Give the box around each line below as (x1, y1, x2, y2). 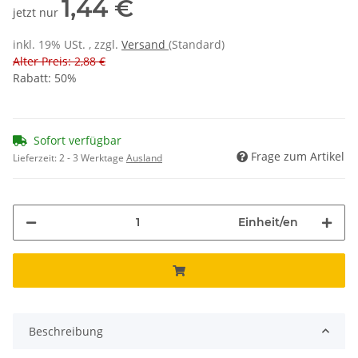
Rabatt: (13, 70, 54, 86)
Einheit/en (238, 214, 298, 229)
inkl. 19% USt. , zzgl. (13, 36, 121, 52)
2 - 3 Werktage (59, 150, 126, 165)
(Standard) (169, 36, 225, 52)
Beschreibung (29, 323, 103, 339)
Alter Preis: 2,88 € (13, 53, 105, 69)
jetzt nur (13, 4, 62, 20)
